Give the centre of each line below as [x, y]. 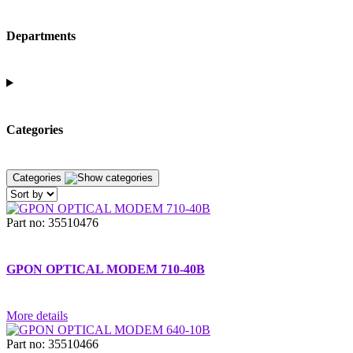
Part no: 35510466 [52, 344]
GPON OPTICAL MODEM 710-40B [106, 269]
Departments [41, 36]
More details [37, 316]
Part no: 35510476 [52, 222]
